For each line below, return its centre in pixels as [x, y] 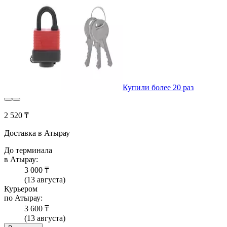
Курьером [21, 189]
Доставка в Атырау [37, 133]
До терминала [28, 150]
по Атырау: [23, 198]
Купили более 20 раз [158, 88]
